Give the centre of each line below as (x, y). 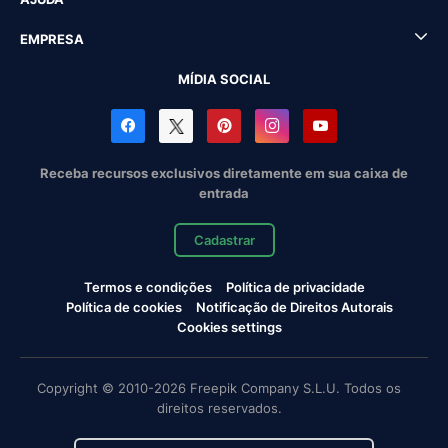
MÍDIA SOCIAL (224, 79)
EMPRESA (52, 39)
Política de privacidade (295, 287)
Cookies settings (229, 327)
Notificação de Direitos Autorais (294, 307)
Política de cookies (123, 307)
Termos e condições (147, 287)
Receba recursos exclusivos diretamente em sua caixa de (224, 173)
